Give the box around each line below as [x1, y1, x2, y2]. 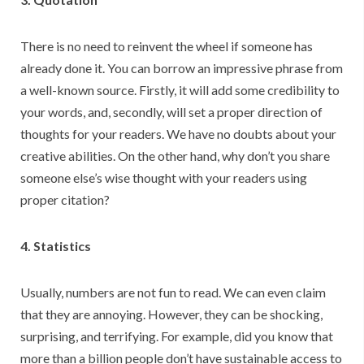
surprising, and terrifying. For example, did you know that [20, 328, 333, 344]
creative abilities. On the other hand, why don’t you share [20, 148, 330, 164]
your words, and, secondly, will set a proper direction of [20, 104, 323, 120]
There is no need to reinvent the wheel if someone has [20, 38, 313, 54]
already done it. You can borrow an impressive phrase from [20, 60, 343, 76]
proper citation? [20, 192, 110, 208]
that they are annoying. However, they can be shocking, [20, 306, 323, 323]
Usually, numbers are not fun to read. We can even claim [20, 284, 326, 301]
